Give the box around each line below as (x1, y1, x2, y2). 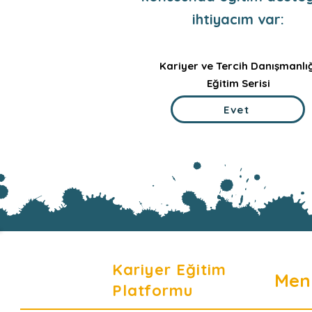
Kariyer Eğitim (112, 260, 227, 279)
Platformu (112, 281, 193, 300)
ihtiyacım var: (192, 10, 284, 28)
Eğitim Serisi (206, 77, 270, 90)
